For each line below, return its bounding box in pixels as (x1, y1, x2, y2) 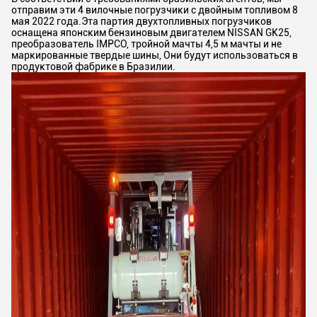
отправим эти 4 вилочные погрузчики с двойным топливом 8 (11, 4, 298, 16)
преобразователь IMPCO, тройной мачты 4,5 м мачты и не (11, 38, 282, 50)
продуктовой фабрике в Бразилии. (11, 61, 175, 72)
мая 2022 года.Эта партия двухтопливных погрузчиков (11, 16, 272, 27)
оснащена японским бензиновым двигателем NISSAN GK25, (11, 27, 292, 38)
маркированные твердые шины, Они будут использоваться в (11, 50, 298, 61)
